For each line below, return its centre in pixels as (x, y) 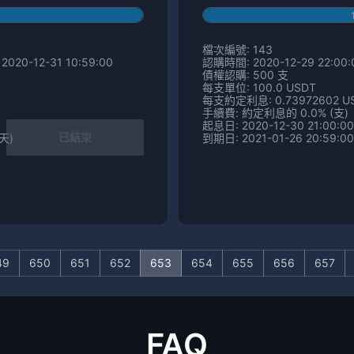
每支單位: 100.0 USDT (259, 88)
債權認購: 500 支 (245, 75)
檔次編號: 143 (237, 50)
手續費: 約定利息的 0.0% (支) (275, 113)
